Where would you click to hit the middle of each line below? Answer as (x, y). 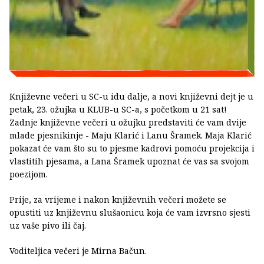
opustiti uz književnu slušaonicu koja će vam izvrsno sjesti (130, 213)
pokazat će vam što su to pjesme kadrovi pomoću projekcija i (132, 148)
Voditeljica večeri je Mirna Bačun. (78, 251)
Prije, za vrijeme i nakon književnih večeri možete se (118, 200)
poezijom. (29, 174)
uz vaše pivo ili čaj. (48, 226)
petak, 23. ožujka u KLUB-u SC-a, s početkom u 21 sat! (118, 110)
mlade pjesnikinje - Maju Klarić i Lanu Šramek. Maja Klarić (131, 136)
